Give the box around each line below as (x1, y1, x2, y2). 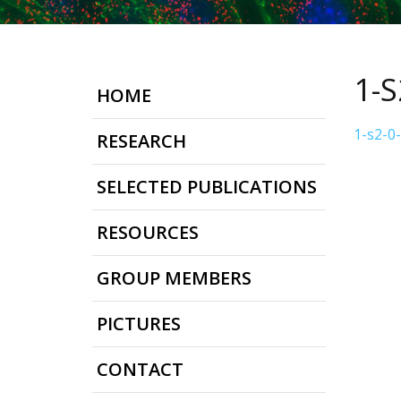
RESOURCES (97, 220, 199, 244)
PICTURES (97, 311, 181, 336)
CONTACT (97, 357, 183, 381)
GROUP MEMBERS (97, 266, 252, 290)
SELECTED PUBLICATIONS (97, 175, 317, 199)
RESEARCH (97, 129, 186, 153)
